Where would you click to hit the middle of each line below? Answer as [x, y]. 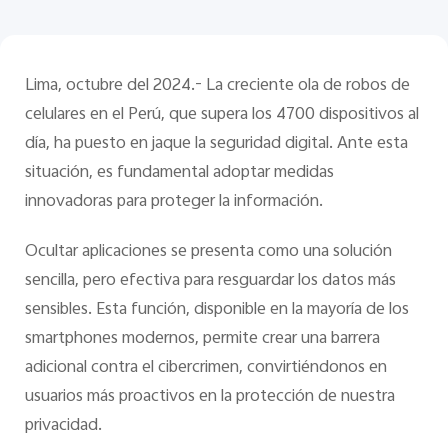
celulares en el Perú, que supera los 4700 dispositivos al [221, 114]
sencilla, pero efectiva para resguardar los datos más [210, 280]
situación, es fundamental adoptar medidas [179, 172]
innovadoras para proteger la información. [175, 201]
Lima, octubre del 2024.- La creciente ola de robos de [217, 85]
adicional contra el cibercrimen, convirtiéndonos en [205, 367]
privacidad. [63, 425]
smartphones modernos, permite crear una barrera [202, 338]
